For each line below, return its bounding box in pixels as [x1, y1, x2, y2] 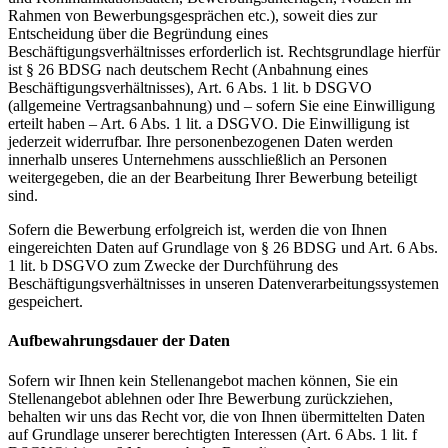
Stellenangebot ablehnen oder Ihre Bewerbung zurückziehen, [8, 389, 393, 407]
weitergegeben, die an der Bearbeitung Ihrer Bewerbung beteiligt [8, 168, 417, 186]
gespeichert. [8, 292, 83, 310]
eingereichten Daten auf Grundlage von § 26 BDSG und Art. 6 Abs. [8, 238, 438, 256]
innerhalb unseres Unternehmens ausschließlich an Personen [8, 150, 387, 168]
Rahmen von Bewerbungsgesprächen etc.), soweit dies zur [8, 6, 377, 24]
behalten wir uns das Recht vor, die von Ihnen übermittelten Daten [8, 407, 425, 425]
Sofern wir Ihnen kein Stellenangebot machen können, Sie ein [8, 371, 398, 389]
